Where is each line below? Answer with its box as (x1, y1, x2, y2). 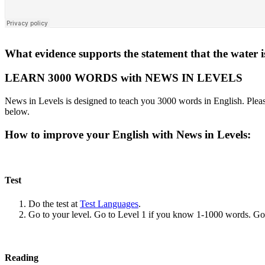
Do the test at (28, 198, 80, 209)
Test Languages (80, 198, 138, 209)
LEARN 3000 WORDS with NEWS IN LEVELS (5, 72, 243, 85)
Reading (5, 253, 38, 263)
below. (5, 106, 30, 117)
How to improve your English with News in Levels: (5, 128, 254, 141)
